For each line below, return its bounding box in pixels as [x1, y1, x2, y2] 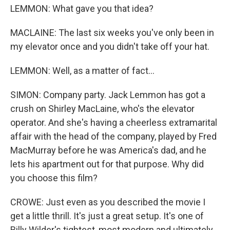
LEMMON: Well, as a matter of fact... [10, 65, 155, 76]
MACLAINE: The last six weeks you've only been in [10, 27, 214, 38]
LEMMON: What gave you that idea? [10, 3, 154, 14]
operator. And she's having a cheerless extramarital [10, 117, 217, 128]
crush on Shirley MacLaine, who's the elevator [10, 103, 195, 114]
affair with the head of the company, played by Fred [10, 131, 217, 142]
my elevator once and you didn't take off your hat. [10, 41, 209, 52]
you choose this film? [10, 172, 98, 183]
